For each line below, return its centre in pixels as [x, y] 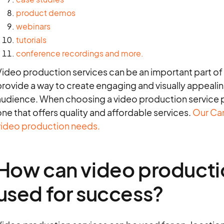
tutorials [31, 40]
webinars [33, 26]
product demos [45, 13]
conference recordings [59, 53]
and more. [124, 53]
